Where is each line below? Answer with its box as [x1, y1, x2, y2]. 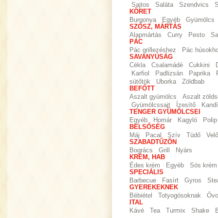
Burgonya [129, 17, 156, 23]
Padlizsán [155, 70, 183, 77]
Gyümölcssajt [131, 102, 170, 109]
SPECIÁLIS [129, 169, 163, 176]
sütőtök [129, 78, 150, 85]
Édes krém [129, 162, 160, 169]
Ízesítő [176, 102, 196, 109]
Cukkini [189, 62, 210, 69]
